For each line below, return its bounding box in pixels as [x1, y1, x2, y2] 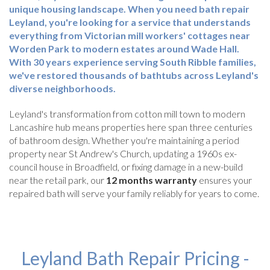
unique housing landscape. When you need [9, 3, 199, 15]
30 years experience [33, 56, 123, 68]
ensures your [197, 174, 252, 186]
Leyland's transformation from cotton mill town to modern [9, 108, 245, 120]
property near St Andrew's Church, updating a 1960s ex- [9, 148, 237, 160]
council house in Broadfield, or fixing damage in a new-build [9, 161, 243, 173]
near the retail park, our [9, 174, 106, 186]
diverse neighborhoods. [9, 83, 116, 95]
